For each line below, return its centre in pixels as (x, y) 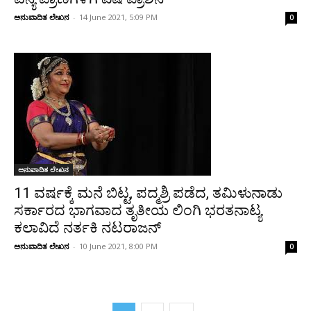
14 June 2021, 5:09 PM (118, 17)
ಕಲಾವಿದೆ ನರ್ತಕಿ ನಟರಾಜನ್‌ (87, 227)
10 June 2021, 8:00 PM (118, 246)
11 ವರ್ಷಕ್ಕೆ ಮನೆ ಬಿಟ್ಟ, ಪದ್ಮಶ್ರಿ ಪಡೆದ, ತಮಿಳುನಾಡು (148, 193)
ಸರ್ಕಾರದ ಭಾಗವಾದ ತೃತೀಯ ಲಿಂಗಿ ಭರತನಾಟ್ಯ (138, 210)
